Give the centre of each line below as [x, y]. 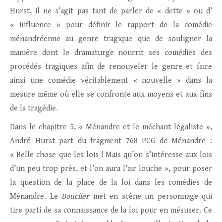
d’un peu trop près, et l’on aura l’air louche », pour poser [111, 169]
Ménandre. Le [34, 197]
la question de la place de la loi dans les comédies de [111, 183]
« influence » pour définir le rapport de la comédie [111, 25]
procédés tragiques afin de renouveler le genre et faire [111, 67]
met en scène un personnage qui [151, 197]
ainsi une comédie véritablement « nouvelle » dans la [111, 81]
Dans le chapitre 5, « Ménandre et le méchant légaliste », [111, 127]
